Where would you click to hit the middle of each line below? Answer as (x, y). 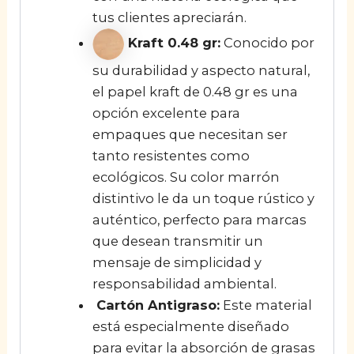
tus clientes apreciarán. (169, 17)
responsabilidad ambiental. (184, 283)
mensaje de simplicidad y (177, 262)
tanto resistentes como (171, 155)
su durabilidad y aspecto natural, (201, 70)
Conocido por (267, 43)
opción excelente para (166, 113)
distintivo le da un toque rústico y (203, 198)
